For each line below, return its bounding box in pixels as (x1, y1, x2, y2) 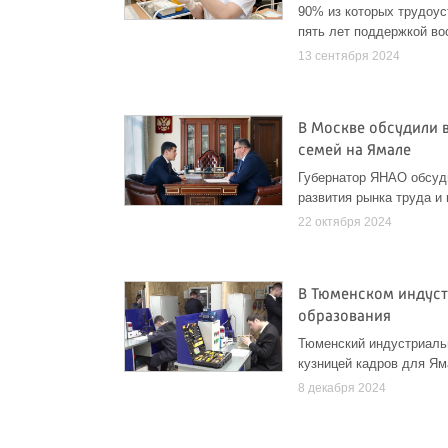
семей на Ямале (298, 143, 412, 160)
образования (298, 309, 392, 326)
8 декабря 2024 (298, 381, 387, 394)
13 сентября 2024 (298, 49, 401, 62)
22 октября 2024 (298, 215, 393, 228)
